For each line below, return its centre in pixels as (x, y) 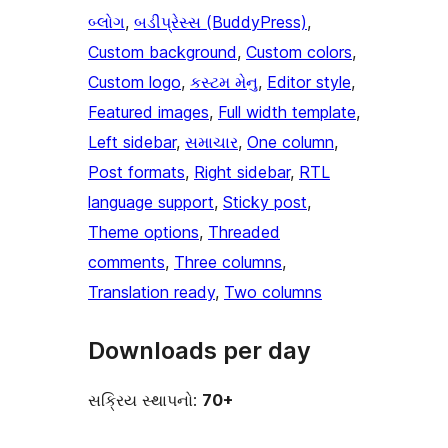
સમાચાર (211, 142)
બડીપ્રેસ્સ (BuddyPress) (220, 22)
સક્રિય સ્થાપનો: (145, 400)
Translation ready (151, 292)
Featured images (148, 112)
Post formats (136, 172)
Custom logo (134, 82)
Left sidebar (132, 142)
